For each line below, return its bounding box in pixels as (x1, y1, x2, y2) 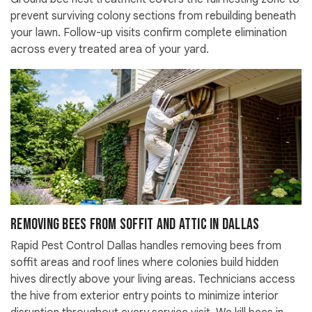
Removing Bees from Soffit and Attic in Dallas (10, 215, 260, 235)
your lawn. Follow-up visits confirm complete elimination (10, 26, 287, 40)
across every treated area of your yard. (10, 42, 209, 57)
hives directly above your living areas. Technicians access (10, 272, 295, 287)
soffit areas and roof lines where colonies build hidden (10, 256, 279, 270)
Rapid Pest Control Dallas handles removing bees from (10, 239, 281, 253)
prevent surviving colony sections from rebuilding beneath (10, 9, 296, 24)
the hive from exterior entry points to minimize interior (10, 289, 279, 304)
